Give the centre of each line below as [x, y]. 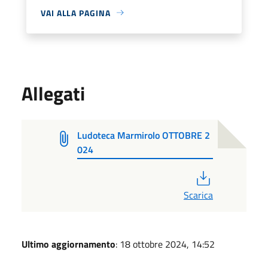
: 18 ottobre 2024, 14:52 [165, 244]
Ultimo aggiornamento [68, 244]
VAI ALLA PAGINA [76, 13]
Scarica [198, 195]
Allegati [53, 93]
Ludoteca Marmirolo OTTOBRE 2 [144, 135]
